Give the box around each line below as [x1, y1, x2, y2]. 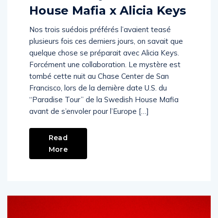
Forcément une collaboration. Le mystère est [29, 60, 181, 69]
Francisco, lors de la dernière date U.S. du [29, 83, 167, 92]
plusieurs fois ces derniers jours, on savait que [29, 36, 183, 46]
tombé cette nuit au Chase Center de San [29, 72, 169, 81]
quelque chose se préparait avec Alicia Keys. [29, 48, 179, 57]
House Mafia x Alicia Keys [29, 3, 186, 18]
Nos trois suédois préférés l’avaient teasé [29, 25, 171, 34]
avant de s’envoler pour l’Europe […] [29, 107, 149, 116]
